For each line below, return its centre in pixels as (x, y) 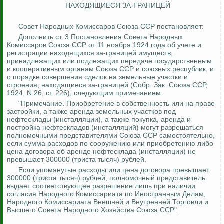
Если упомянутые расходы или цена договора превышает (114, 170)
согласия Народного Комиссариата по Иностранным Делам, (106, 194)
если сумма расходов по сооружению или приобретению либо (110, 144)
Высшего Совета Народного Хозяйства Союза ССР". (93, 210)
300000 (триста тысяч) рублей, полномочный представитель (106, 178)
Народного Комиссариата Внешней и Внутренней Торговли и (108, 202)
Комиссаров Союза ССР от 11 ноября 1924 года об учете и (104, 45)
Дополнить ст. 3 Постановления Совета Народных (101, 37)
